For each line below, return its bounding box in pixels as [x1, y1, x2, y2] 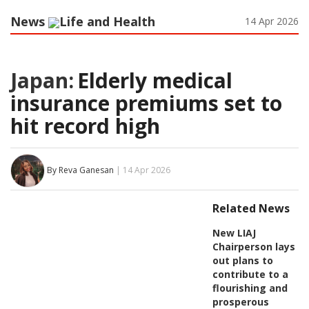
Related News [212, 200, 290, 216]
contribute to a [212, 267, 288, 281]
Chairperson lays [212, 239, 295, 253]
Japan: [10, 66, 74, 94]
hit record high [10, 111, 160, 140]
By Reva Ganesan [47, 163, 114, 176]
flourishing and [212, 281, 288, 295]
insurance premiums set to [10, 88, 282, 117]
